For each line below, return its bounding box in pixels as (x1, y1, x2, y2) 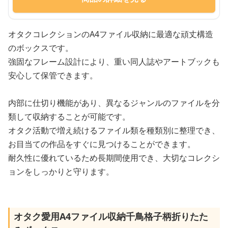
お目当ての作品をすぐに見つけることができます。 (8, 138, 195, 150)
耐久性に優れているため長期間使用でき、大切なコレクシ (8, 152, 220, 163)
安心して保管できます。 (8, 69, 98, 81)
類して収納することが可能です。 (8, 110, 130, 122)
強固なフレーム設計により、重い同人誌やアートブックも (8, 55, 220, 67)
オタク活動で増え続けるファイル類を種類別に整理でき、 (8, 124, 220, 136)
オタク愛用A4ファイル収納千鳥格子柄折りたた (14, 210, 208, 222)
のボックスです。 (8, 42, 73, 53)
